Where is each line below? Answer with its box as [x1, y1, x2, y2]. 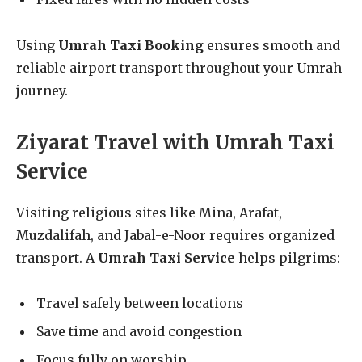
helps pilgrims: [235, 249, 340, 266]
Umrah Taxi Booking [58, 37, 204, 54]
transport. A [16, 249, 98, 266]
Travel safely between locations [36, 295, 243, 312]
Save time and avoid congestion [36, 323, 242, 340]
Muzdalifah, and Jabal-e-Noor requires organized [16, 226, 335, 243]
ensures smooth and [204, 37, 340, 54]
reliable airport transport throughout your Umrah [16, 60, 342, 77]
